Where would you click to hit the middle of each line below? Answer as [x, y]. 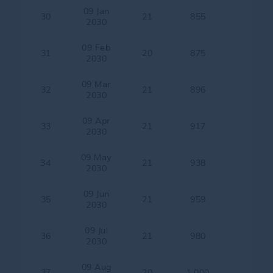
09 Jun [96, 194]
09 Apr [96, 121]
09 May [96, 157]
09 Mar [96, 84]
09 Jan [96, 11]
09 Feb [97, 48]
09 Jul [97, 230]
